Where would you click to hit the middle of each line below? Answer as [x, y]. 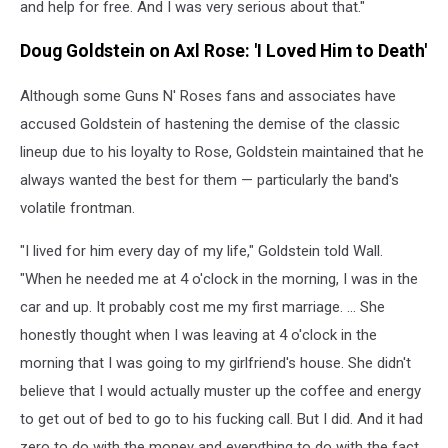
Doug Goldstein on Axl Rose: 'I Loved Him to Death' [223, 51]
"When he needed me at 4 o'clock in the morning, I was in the [219, 278]
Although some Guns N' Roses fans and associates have [208, 95]
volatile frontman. [77, 207]
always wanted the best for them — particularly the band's [209, 179]
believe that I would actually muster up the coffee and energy [220, 390]
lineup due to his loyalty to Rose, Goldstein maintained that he [222, 151]
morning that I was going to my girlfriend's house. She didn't [215, 362]
